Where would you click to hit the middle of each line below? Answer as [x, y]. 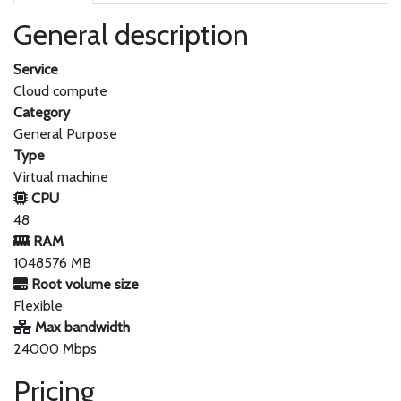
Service [36, 69]
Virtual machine [61, 177]
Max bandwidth [81, 327]
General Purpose [65, 134]
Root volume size [83, 284]
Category [42, 112]
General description [131, 34]
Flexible [38, 306]
